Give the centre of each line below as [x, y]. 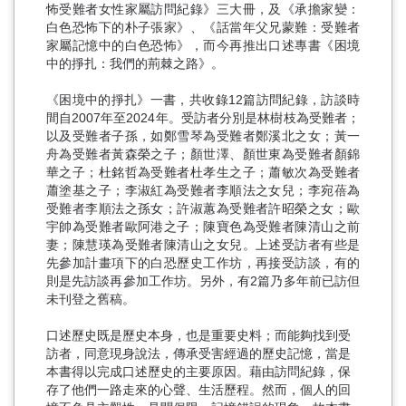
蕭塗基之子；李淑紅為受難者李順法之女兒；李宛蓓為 [203, 190]
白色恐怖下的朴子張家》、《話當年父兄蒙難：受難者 [203, 27]
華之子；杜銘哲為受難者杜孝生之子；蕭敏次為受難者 [203, 172]
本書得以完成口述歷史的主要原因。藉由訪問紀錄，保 [198, 371]
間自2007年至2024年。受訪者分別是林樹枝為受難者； [203, 117]
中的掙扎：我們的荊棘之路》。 [135, 63]
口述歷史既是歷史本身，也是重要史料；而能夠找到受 [198, 335]
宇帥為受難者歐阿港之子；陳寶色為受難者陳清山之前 [203, 226]
